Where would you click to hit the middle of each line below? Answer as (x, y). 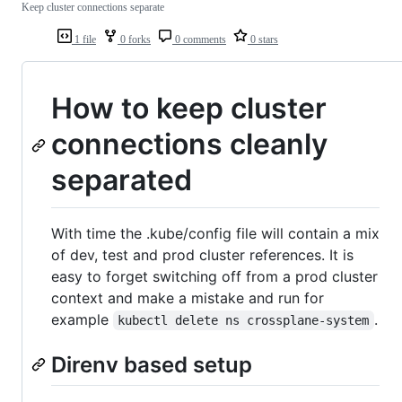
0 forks (134, 40)
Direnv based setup (152, 365)
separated (122, 180)
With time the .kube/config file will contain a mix (215, 234)
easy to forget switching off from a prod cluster (214, 277)
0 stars (263, 40)
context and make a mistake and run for (188, 298)
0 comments (199, 40)
